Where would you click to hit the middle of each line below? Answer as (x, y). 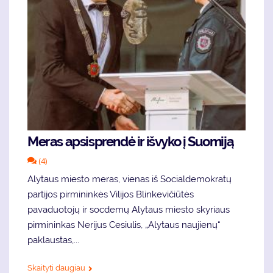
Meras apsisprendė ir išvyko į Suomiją (131, 141)
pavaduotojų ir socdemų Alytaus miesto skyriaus (129, 209)
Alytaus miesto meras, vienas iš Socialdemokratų (129, 179)
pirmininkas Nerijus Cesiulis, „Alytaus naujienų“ (124, 225)
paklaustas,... (53, 240)
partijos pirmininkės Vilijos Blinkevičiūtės (111, 194)
